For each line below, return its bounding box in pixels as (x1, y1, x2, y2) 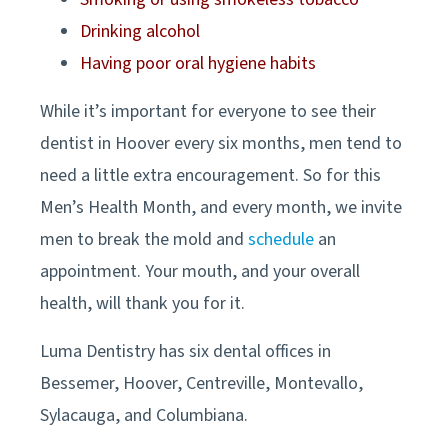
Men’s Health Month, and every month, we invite (40, 194, 402, 220)
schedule (248, 226, 314, 252)
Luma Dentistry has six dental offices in (40, 338, 331, 364)
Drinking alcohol (80, 18, 200, 44)
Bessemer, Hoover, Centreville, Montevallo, (40, 370, 363, 396)
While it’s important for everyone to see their (40, 98, 376, 124)
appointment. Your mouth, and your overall (40, 258, 360, 284)
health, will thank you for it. (40, 290, 249, 316)
